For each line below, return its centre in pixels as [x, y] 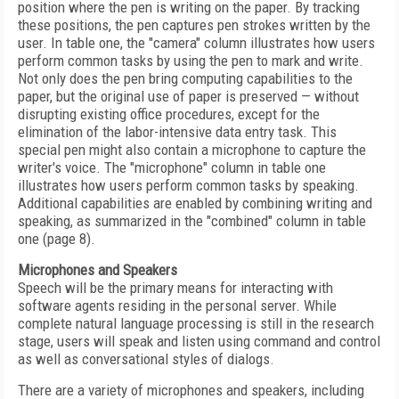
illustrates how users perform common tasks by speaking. [188, 185]
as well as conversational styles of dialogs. [146, 359]
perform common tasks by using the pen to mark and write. [191, 61]
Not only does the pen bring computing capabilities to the [185, 78]
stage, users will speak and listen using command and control [199, 341]
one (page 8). [57, 239]
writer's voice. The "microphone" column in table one [172, 167]
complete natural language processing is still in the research [196, 323]
